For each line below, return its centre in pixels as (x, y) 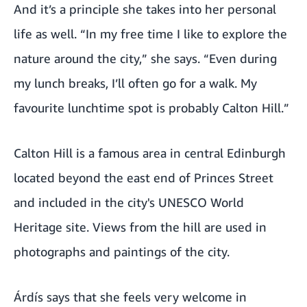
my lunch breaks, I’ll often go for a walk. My (135, 83)
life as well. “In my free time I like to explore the (150, 33)
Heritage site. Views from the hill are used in (140, 226)
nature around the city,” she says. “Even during (145, 58)
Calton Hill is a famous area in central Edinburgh (150, 152)
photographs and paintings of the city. (122, 251)
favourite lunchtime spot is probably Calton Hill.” (151, 107)
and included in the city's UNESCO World (129, 202)
